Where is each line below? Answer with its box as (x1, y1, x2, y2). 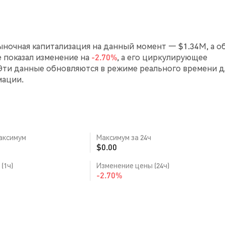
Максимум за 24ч (96, 133, 151, 142)
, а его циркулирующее (117, 52, 207, 62)
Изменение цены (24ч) (96, 161, 169, 170)
